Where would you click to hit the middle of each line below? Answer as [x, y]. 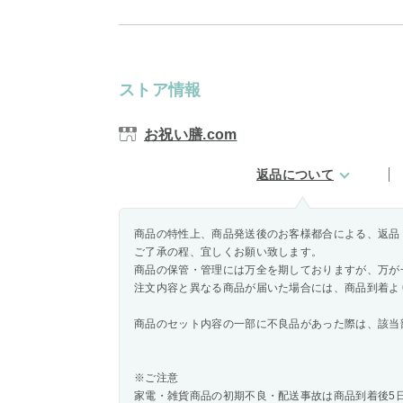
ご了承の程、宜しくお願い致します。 [228, 252]
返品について [295, 175]
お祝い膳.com [191, 134]
